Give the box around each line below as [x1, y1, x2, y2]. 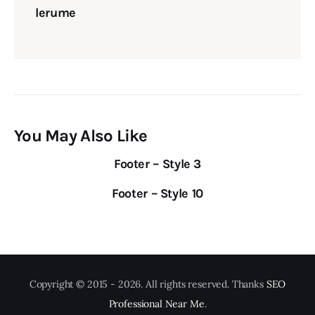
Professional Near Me [108, 297, 205, 310]
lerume [34, 4, 76, 20]
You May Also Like [14, 125, 148, 146]
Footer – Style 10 [112, 186, 203, 202]
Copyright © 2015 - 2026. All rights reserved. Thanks [29, 277, 266, 290]
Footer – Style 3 [113, 156, 202, 172]
